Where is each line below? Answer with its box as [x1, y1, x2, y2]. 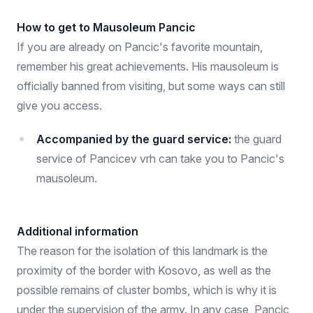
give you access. [17, 99, 102, 112]
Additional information [17, 224, 138, 238]
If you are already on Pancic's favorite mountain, [17, 40, 263, 54]
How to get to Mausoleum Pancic [17, 20, 196, 34]
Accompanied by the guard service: [36, 132, 234, 146]
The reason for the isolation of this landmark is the [17, 244, 268, 258]
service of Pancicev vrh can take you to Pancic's [36, 152, 284, 166]
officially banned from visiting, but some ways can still [17, 79, 285, 93]
